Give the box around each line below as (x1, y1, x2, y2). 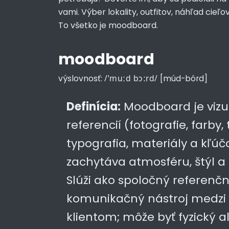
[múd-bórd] (159, 73, 208, 84)
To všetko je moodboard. (58, 19, 158, 31)
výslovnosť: (58, 73, 104, 84)
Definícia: (66, 99, 121, 114)
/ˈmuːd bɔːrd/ (104, 73, 158, 84)
